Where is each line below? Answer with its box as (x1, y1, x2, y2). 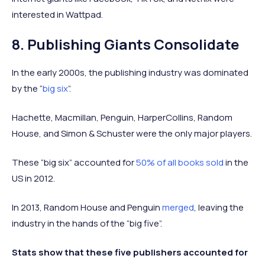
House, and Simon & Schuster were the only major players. (12, 127, 252, 140)
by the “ (12, 82, 43, 95)
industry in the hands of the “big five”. (12, 217, 162, 230)
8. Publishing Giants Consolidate (12, 34, 239, 54)
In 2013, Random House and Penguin (12, 201, 162, 214)
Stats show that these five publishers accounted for (12, 246, 248, 259)
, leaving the (194, 201, 244, 214)
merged (162, 201, 194, 214)
